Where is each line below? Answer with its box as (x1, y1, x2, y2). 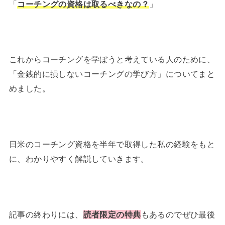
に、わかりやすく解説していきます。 (9, 154, 149, 164)
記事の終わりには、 (9, 209, 83, 219)
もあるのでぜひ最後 (141, 209, 215, 219)
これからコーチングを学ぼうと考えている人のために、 (9, 55, 215, 64)
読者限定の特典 (83, 209, 141, 219)
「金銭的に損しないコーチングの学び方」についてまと (9, 69, 215, 79)
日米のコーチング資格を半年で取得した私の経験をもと (9, 140, 215, 149)
